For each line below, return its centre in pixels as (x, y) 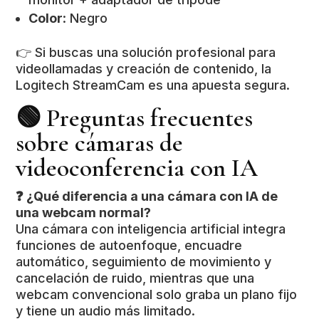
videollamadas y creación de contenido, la (144, 68)
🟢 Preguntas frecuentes (135, 118)
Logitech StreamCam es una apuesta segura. (153, 85)
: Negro (85, 18)
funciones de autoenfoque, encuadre (129, 245)
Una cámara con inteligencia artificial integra (151, 229)
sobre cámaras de (100, 143)
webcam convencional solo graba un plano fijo (157, 294)
